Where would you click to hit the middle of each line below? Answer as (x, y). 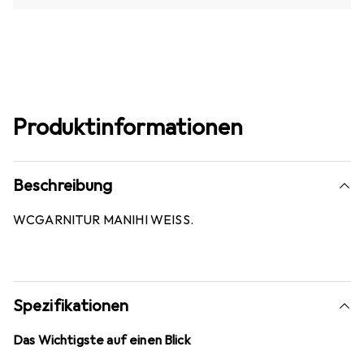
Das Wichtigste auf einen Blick (102, 341)
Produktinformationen (128, 128)
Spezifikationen (71, 306)
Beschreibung (63, 186)
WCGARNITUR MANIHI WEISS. (103, 221)
